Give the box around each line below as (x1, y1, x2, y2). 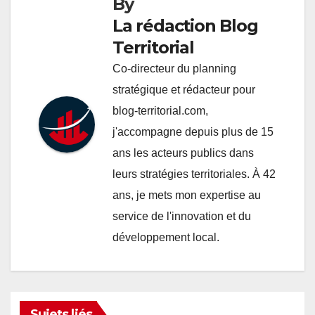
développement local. (112, 231, 219, 243)
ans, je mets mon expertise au (112, 188, 261, 201)
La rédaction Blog (112, 15, 258, 36)
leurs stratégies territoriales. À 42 (112, 167, 276, 180)
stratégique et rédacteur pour (112, 83, 255, 96)
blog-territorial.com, (112, 104, 208, 117)
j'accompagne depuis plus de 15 (112, 125, 274, 138)
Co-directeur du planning (112, 62, 236, 75)
